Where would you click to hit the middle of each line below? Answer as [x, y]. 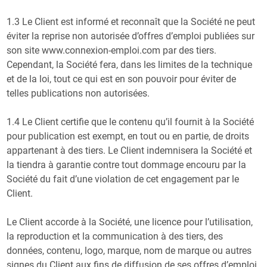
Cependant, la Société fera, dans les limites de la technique [130, 64]
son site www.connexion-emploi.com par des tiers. [112, 50]
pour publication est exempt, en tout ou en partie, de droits [128, 136]
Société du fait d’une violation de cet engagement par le [123, 179]
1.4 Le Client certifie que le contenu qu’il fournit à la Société [131, 122]
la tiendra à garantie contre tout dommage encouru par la [127, 164]
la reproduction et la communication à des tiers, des [115, 236]
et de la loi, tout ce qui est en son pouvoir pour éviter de [122, 79]
